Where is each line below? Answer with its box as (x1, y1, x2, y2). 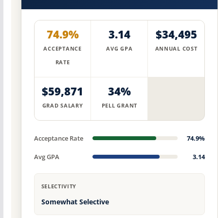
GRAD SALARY (42, 102, 83, 109)
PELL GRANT (101, 102, 138, 109)
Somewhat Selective (41, 197, 109, 207)
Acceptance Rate (34, 134, 83, 143)
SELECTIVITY (41, 182, 76, 190)
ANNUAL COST (155, 45, 198, 53)
